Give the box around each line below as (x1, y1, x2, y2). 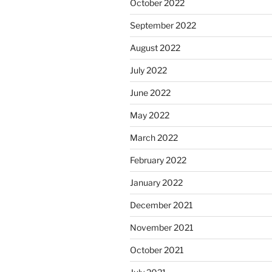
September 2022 (130, 19, 196, 30)
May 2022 (130, 109, 169, 120)
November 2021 (130, 222, 194, 233)
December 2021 (130, 199, 193, 210)
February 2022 (130, 154, 186, 165)
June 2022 (130, 87, 171, 98)
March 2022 (130, 132, 178, 143)
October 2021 (130, 244, 184, 255)
